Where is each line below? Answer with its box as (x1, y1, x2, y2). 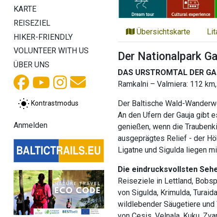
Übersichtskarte (135, 27, 191, 36)
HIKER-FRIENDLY (14, 32, 73, 42)
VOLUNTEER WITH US (14, 46, 89, 56)
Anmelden (14, 121, 47, 130)
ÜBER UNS (14, 60, 49, 70)
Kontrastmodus (31, 99, 78, 107)
